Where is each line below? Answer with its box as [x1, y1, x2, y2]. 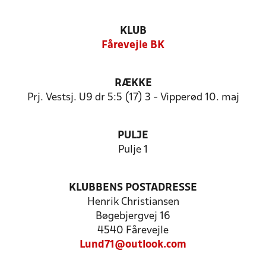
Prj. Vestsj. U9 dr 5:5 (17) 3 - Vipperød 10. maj [27, 93, 239, 103]
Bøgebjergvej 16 [96, 211, 170, 221]
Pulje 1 [118, 145, 148, 155]
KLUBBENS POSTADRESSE [69, 183, 197, 193]
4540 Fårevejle [97, 226, 169, 236]
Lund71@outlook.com [80, 240, 186, 250]
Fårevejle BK [102, 40, 164, 50]
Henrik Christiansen [87, 197, 179, 207]
